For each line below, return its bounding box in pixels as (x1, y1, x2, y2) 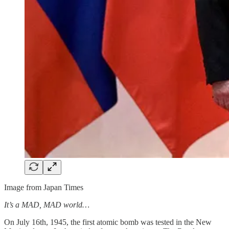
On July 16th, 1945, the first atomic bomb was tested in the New (4, 217, 212, 226)
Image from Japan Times (4, 182, 83, 192)
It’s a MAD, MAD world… (4, 200, 89, 209)
